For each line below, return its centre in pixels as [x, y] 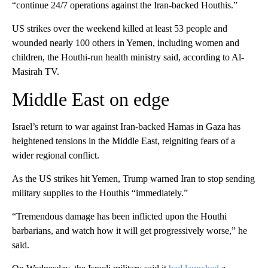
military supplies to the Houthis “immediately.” [100, 193]
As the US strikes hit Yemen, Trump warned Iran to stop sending [133, 178]
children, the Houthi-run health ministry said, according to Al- [128, 57]
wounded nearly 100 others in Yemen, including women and [126, 42]
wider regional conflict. [56, 155]
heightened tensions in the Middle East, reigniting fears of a [124, 141]
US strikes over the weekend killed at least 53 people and [120, 28]
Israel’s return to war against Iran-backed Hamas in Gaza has [126, 126]
